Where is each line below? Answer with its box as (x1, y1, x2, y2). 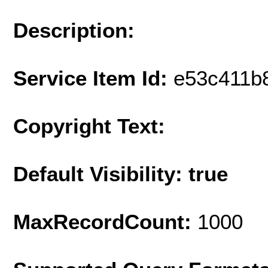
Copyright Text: (13, 114, 165, 138)
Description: (13, 18, 135, 42)
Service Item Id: (13, 66, 173, 90)
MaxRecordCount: (13, 209, 197, 233)
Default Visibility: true (13, 162, 228, 185)
